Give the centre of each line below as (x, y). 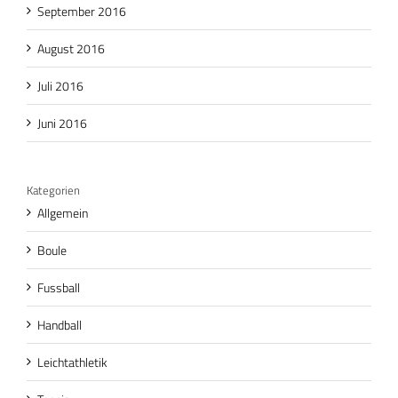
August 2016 (71, 48)
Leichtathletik (72, 362)
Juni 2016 (62, 123)
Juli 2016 (60, 85)
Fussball (59, 287)
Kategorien (53, 190)
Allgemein (63, 212)
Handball (60, 324)
